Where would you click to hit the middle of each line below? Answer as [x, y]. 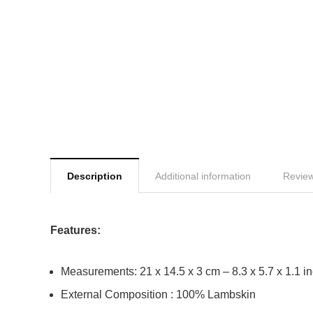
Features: [75, 231]
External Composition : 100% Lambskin [158, 295]
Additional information [203, 176]
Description [95, 176]
